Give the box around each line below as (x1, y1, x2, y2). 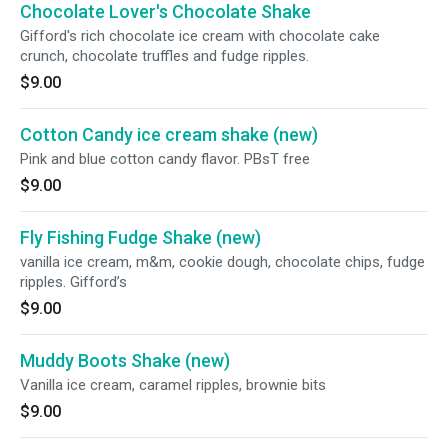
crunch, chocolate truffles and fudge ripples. (20, 47, 309, 65)
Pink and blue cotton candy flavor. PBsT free (20, 150, 310, 168)
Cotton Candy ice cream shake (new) (20, 124, 318, 145)
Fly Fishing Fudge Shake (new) (20, 227, 261, 248)
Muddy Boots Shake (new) (20, 350, 230, 371)
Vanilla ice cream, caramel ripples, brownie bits (20, 376, 326, 394)
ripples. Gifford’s (20, 273, 127, 291)
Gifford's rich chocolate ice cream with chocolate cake (20, 27, 380, 45)
